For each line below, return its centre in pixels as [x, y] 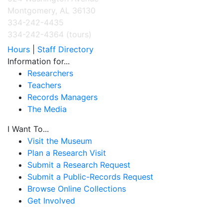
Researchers [50, 73]
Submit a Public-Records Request [90, 177]
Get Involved [51, 201]
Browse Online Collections [77, 189]
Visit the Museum [60, 141]
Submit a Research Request [79, 165]
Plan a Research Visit [67, 153]
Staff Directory [65, 50]
